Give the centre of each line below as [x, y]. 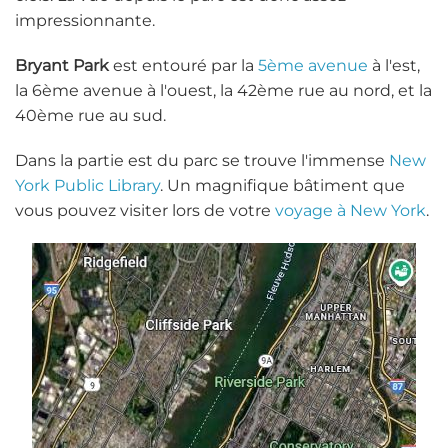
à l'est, [394, 66]
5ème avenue [313, 66]
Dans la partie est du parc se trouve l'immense [202, 161]
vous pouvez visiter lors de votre [145, 211]
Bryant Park [62, 66]
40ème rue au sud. [90, 116]
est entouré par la [183, 66]
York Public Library [87, 186]
